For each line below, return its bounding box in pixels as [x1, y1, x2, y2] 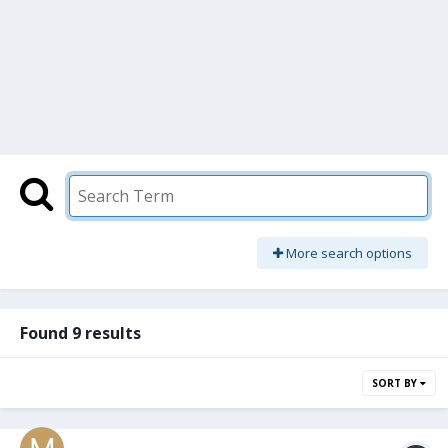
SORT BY [372, 376, 420, 391]
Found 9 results [20, 322, 141, 345]
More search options [283, 244, 412, 263]
